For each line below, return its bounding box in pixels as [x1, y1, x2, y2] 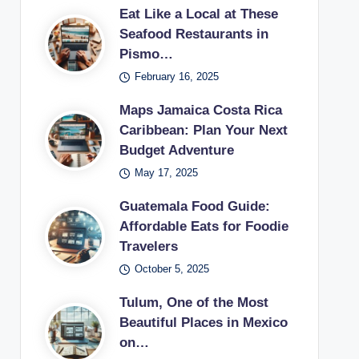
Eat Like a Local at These [119, 6, 278, 22]
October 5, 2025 [135, 263, 210, 275]
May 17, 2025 [135, 167, 199, 179]
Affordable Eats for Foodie [119, 219, 288, 234]
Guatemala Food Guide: [119, 199, 270, 214]
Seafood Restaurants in [119, 26, 268, 42]
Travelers [119, 239, 178, 254]
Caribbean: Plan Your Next [119, 123, 288, 138]
